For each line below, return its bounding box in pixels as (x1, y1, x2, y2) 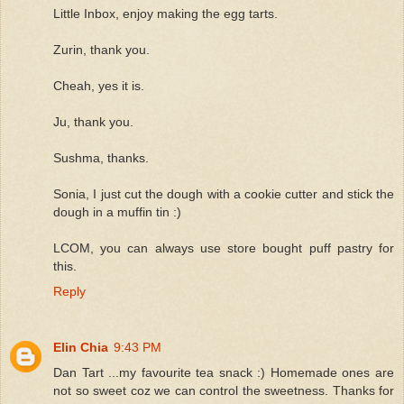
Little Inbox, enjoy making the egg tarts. (53, 5, 278, 21)
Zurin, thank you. (53, 41, 150, 57)
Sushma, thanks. (53, 150, 149, 165)
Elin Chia (53, 339, 108, 354)
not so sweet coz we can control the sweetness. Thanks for (53, 382, 394, 398)
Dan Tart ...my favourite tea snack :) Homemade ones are (53, 364, 394, 380)
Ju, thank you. (53, 114, 133, 129)
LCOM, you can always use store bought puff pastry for (53, 240, 394, 255)
